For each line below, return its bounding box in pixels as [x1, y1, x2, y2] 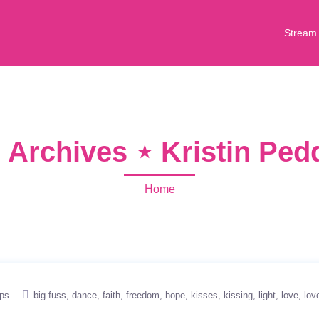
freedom [126, 290, 159, 300]
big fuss [33, 290, 66, 300]
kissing [224, 290, 253, 300]
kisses [191, 290, 218, 300]
